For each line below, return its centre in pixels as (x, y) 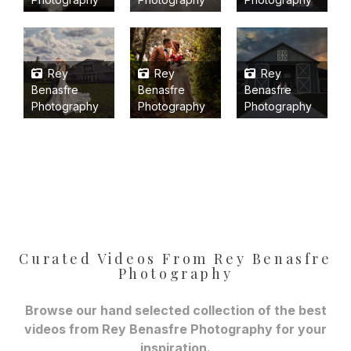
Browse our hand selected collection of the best (175, 310)
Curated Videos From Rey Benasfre (175, 258)
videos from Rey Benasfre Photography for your (175, 329)
